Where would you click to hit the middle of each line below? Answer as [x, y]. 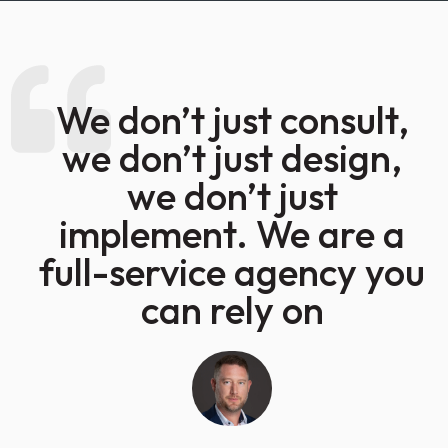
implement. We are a [232, 233]
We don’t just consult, [232, 119]
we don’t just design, [232, 157]
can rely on [232, 309]
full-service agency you [232, 271]
